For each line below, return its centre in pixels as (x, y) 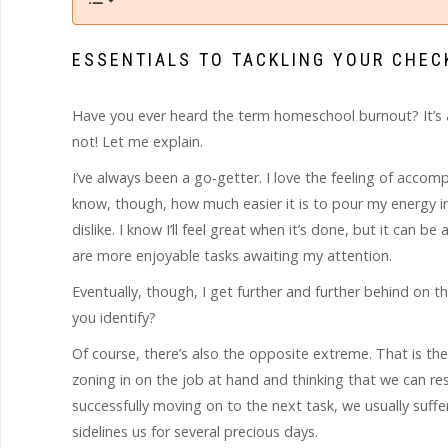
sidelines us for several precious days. (195, 431)
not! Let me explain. (137, 141)
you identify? (114, 317)
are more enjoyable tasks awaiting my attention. (232, 255)
